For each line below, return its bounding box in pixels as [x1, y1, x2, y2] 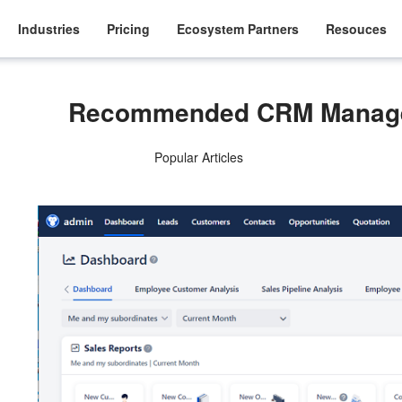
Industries [18, 19, 81, 38]
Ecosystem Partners [177, 19, 300, 38]
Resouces [326, 19, 388, 38]
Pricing [107, 19, 151, 38]
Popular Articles [153, 148, 243, 166]
